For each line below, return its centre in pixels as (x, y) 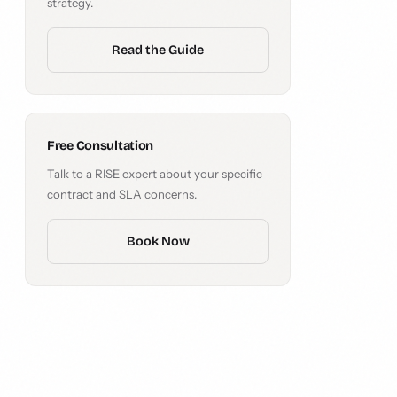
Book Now (158, 241)
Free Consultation (101, 146)
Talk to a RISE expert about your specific (155, 174)
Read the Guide (158, 50)
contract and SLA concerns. (122, 194)
